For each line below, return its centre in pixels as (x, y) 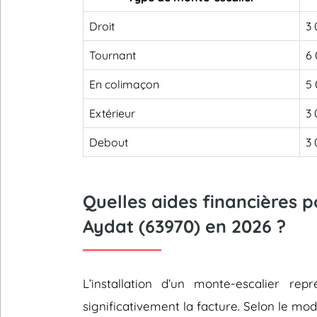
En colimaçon (124, 84)
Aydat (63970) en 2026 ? (184, 226)
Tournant (113, 55)
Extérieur (112, 113)
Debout (109, 142)
